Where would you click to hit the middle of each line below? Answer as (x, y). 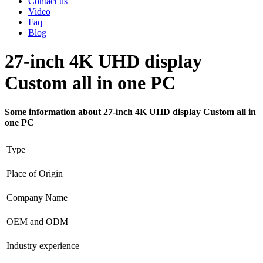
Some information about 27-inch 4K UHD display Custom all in (130, 112)
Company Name (37, 197)
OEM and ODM (37, 221)
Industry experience (43, 245)
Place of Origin (35, 173)
